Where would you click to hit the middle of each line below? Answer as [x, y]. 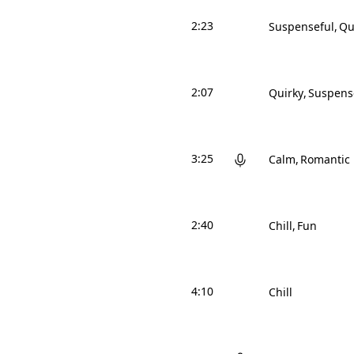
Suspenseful [301, 26]
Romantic [325, 159]
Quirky [286, 93]
